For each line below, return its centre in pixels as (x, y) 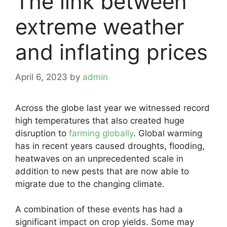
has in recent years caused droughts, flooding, (110, 146)
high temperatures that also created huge (100, 120)
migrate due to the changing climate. (90, 184)
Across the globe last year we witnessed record (112, 108)
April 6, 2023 (41, 77)
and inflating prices (111, 52)
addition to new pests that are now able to (102, 171)
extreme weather (100, 27)
